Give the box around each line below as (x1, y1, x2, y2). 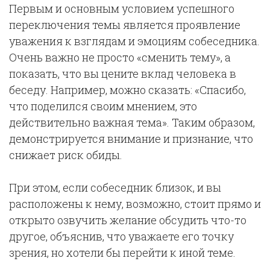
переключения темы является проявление (9, 17, 240, 32)
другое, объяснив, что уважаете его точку (9, 229, 234, 243)
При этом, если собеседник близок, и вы (9, 180, 221, 195)
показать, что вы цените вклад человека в (9, 66, 236, 81)
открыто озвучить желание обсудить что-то (9, 213, 246, 227)
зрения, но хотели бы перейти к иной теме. (9, 245, 238, 260)
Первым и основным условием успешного (9, 1, 234, 16)
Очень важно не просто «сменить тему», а (9, 50, 231, 64)
